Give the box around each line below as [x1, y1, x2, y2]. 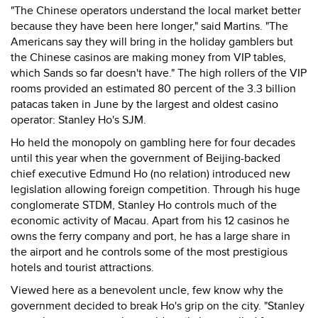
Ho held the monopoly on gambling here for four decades [11, 136, 295, 150]
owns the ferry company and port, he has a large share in [11, 229, 290, 243]
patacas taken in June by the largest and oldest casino [11, 97, 278, 111]
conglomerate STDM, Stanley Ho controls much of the [11, 198, 277, 212]
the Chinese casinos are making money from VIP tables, [11, 50, 286, 65]
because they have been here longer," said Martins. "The [11, 19, 288, 33]
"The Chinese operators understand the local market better [11, 4, 301, 18]
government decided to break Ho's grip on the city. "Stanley [11, 299, 305, 313]
